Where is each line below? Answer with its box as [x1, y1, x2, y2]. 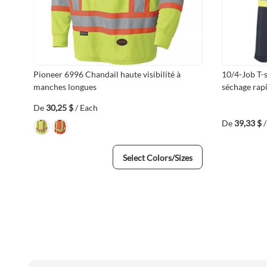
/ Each [75, 103, 98, 113]
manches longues [33, 82, 97, 92]
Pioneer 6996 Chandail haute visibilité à [33, 69, 181, 80]
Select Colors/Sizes [123, 153, 193, 163]
